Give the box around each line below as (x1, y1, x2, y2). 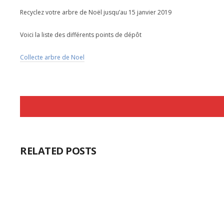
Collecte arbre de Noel (20, 53, 84, 62)
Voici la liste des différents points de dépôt (20, 30, 141, 39)
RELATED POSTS (20, 144, 96, 158)
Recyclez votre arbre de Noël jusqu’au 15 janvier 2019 (20, 8, 171, 17)
